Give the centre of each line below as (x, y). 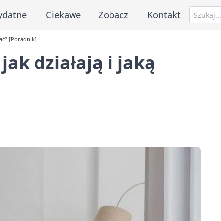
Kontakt (164, 14)
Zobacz (113, 14)
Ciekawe (63, 14)
